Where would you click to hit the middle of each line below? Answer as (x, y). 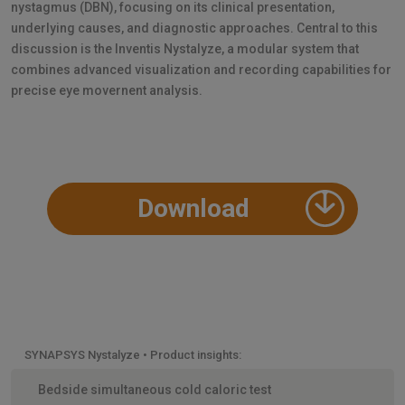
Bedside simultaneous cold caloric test (155, 389)
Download (193, 208)
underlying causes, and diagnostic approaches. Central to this (194, 28)
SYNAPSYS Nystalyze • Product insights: (133, 354)
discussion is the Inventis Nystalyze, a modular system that (185, 48)
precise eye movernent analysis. (107, 90)
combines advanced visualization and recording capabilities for (201, 69)
